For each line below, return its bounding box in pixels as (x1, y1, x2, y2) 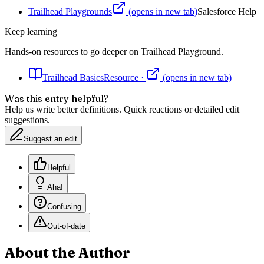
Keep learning (5, 27, 57, 37)
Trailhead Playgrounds (28, 6, 112, 17)
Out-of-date (47, 222, 85, 231)
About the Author (5, 244, 130, 262)
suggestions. (5, 115, 50, 126)
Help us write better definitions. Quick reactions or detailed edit (5, 104, 239, 115)
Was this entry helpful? (5, 93, 108, 105)
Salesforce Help (197, 6, 256, 17)
